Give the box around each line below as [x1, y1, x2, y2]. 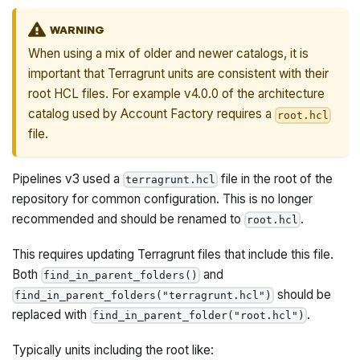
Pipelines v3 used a [12, 170, 124, 186]
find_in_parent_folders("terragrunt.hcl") [14, 289, 272, 302]
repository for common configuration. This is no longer [12, 190, 313, 207]
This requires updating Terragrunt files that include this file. [12, 246, 334, 262]
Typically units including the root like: [12, 342, 215, 358]
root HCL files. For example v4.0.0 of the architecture [28, 86, 325, 102]
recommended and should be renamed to [12, 211, 245, 227]
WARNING [49, 22, 104, 36]
